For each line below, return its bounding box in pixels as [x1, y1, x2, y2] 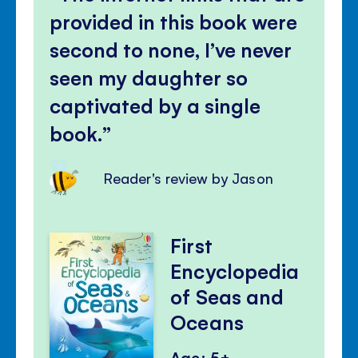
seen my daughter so [50, 63, 249, 90]
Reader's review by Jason [104, 168, 273, 187]
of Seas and [170, 283, 284, 310]
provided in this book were [50, 7, 298, 34]
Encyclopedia [170, 257, 299, 284]
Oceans [170, 308, 244, 336]
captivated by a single [50, 91, 261, 118]
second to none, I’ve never [50, 35, 292, 62]
